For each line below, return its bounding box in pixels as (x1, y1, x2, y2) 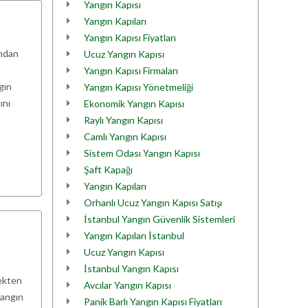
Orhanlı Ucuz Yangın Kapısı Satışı (84, 197, 222, 208)
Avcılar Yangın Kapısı (84, 279, 171, 291)
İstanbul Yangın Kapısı (84, 263, 179, 274)
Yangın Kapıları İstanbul (84, 230, 184, 241)
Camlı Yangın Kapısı (84, 131, 166, 142)
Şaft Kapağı (84, 164, 133, 175)
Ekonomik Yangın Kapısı (84, 98, 184, 109)
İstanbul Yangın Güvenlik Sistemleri (84, 213, 235, 225)
